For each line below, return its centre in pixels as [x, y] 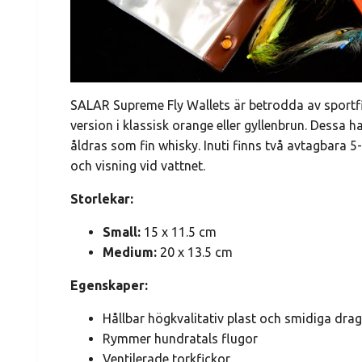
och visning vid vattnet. [138, 166]
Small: [122, 232]
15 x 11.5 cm [179, 232]
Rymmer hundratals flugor [180, 339]
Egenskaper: [109, 286]
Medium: [130, 253]
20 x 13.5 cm [196, 253]
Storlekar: [102, 199]
